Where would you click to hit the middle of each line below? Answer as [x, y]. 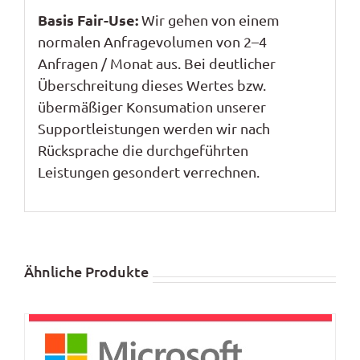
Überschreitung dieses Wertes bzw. [151, 85]
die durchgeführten [183, 150]
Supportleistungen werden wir [139, 129]
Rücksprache [78, 150]
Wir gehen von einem [209, 20]
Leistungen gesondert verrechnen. [150, 172]
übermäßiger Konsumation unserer [151, 107]
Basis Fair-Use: [88, 20]
